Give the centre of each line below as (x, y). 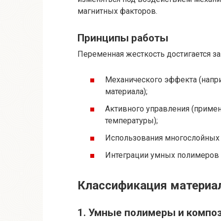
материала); (126, 91)
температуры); (131, 120)
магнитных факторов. (117, 11)
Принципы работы (123, 38)
